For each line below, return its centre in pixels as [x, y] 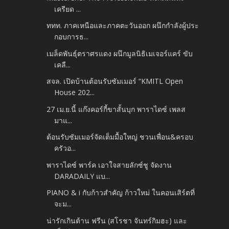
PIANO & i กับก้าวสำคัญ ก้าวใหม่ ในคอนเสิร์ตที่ [121, 193]
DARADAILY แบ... [82, 176]
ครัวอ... [65, 148]
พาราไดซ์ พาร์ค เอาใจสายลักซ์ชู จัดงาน [109, 165]
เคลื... [63, 64]
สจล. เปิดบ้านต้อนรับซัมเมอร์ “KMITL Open [115, 81]
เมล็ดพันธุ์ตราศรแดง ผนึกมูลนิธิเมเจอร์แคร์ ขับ [120, 53]
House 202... [75, 93]
